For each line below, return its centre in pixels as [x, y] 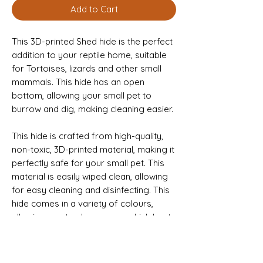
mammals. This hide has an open [78, 82]
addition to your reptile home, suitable [89, 55]
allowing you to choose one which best [91, 217]
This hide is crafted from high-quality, [87, 136]
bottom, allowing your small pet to [82, 95]
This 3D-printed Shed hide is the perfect [92, 41]
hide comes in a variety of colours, [82, 203]
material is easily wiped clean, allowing [90, 176]
